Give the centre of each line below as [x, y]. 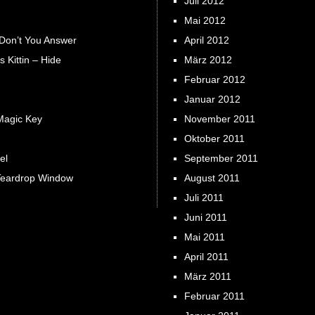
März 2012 [208, 59]
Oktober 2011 [214, 138]
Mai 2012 [205, 20]
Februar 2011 [214, 296]
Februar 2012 [214, 79]
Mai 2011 [204, 237]
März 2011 [207, 276]
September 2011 [221, 158]
